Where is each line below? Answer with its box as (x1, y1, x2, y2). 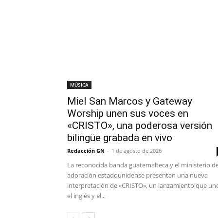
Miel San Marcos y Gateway (67, 95, 192, 108)
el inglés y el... (67, 191, 106, 200)
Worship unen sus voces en (67, 108, 188, 120)
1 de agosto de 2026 (111, 147, 162, 155)
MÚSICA (70, 81, 89, 89)
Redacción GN (67, 147, 105, 155)
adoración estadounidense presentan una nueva (67, 171, 208, 180)
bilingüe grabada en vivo (67, 132, 172, 144)
